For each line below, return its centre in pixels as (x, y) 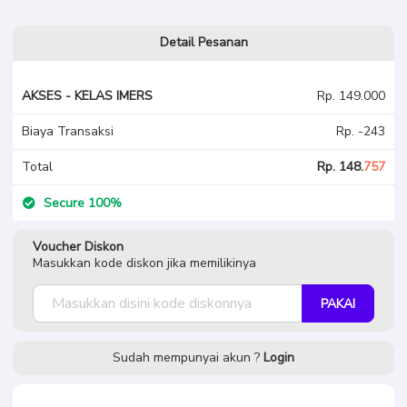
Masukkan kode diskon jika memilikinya (144, 263)
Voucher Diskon (78, 247)
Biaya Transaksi (68, 131)
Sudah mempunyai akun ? (188, 357)
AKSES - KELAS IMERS (87, 96)
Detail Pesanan (203, 42)
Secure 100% (81, 203)
